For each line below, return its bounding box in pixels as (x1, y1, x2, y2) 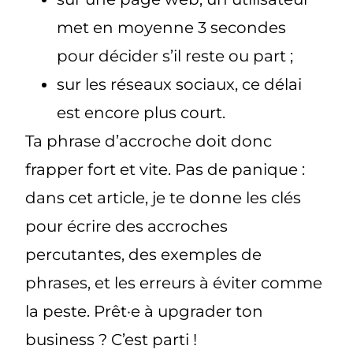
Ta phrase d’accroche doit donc (25, 131, 273, 150)
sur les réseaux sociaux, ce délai (57, 74, 303, 94)
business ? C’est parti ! (25, 329, 198, 349)
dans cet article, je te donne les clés (25, 188, 302, 207)
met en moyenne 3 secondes (57, 17, 287, 37)
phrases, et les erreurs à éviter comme (25, 273, 323, 292)
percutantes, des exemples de (25, 244, 262, 264)
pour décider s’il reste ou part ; (57, 46, 294, 65)
